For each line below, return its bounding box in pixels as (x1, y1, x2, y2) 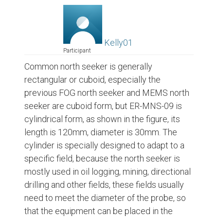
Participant (63, 47, 91, 54)
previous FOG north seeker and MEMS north (24, 88, 189, 98)
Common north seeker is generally (24, 61, 152, 72)
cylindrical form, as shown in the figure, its (24, 114, 180, 124)
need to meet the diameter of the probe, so (24, 193, 186, 203)
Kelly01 (104, 37, 133, 48)
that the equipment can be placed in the (24, 206, 173, 216)
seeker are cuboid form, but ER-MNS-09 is (24, 101, 182, 111)
